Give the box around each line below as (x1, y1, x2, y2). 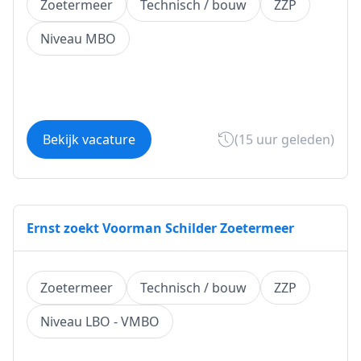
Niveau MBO (40, 30, 116, 48)
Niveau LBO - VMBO (40, 313, 160, 330)
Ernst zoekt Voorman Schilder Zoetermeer (27, 219, 294, 237)
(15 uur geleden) (234, 131, 334, 148)
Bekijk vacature (43, 131, 135, 148)
